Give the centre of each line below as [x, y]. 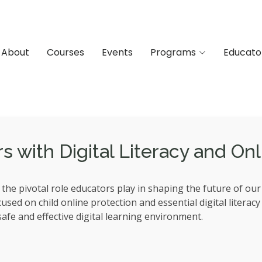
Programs [173, 52]
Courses [65, 52]
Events [117, 52]
